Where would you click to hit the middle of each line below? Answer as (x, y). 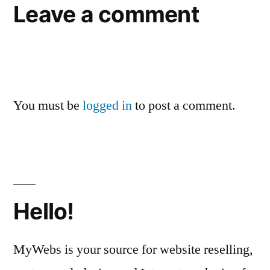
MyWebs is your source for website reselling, (133, 250)
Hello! (44, 211)
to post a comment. (184, 105)
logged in (107, 105)
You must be (48, 105)
